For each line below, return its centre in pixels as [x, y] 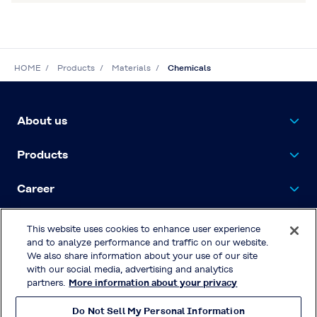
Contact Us [48, 223]
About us [42, 121]
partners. [46, 283]
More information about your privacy [153, 283]
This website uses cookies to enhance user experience [144, 229]
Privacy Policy [168, 274]
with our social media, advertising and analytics [130, 269]
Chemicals [189, 68]
